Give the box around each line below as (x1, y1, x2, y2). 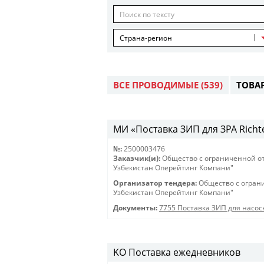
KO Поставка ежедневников (113, 246, 240, 259)
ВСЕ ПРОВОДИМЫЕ (113, 79, 201, 91)
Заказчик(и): (113, 154, 160, 163)
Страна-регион (120, 33, 172, 43)
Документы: (113, 203, 157, 212)
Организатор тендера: (113, 179, 197, 187)
